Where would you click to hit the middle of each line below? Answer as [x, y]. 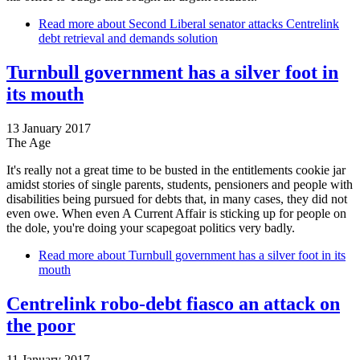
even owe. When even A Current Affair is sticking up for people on [176, 213]
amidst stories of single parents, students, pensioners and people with [180, 184]
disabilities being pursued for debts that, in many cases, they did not [177, 198]
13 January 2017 [49, 128]
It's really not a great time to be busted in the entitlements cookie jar [176, 170]
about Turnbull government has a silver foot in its [220, 255]
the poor [41, 325]
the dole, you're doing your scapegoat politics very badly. [151, 227]
